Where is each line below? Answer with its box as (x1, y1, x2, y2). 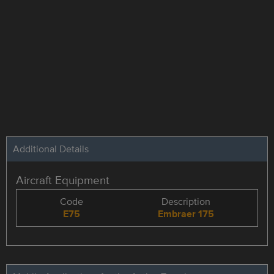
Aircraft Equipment (16, 171, 109, 188)
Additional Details (13, 141, 89, 156)
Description (161, 194, 210, 209)
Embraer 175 (158, 206, 214, 221)
